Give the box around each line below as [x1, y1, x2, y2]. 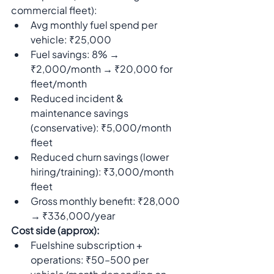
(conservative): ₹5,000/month [31, 121, 173, 135]
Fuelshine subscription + [31, 239, 144, 252]
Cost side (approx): [11, 224, 100, 237]
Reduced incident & [31, 92, 125, 105]
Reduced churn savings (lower [31, 150, 171, 164]
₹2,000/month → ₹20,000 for [31, 62, 174, 76]
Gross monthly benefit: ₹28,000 [31, 194, 182, 208]
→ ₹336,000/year [31, 209, 115, 223]
